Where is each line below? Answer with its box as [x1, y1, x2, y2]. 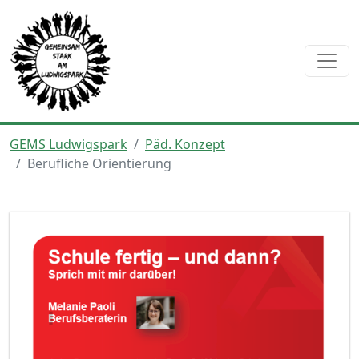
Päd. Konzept [145, 135, 225, 153]
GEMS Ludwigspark [10, 135, 127, 153]
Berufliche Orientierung [27, 155, 171, 172]
